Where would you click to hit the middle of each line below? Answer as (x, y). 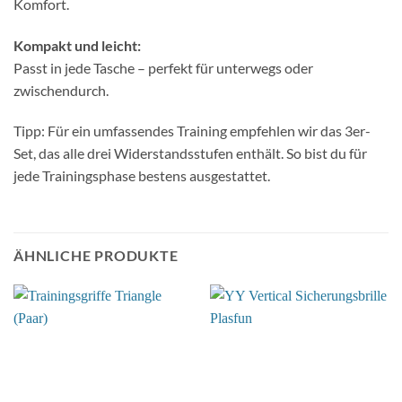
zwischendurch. (61, 90)
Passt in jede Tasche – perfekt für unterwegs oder (163, 67)
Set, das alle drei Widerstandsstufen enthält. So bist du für (190, 153)
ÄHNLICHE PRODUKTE (96, 256)
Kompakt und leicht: (77, 45)
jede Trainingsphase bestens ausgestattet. (142, 176)
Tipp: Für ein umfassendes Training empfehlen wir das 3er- (192, 131)
